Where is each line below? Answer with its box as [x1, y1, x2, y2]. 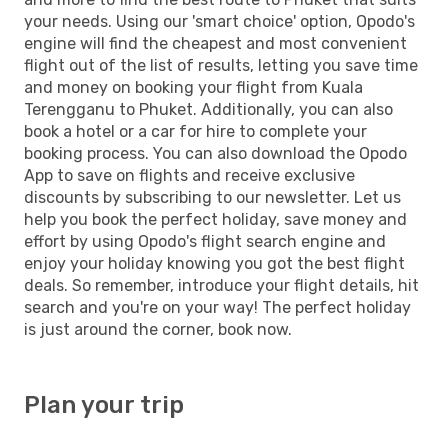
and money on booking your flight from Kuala [24, 77, 363, 97]
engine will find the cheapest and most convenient [24, 33, 407, 53]
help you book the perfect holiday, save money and [24, 209, 407, 229]
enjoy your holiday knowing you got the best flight [24, 253, 405, 273]
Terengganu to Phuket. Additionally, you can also [24, 99, 393, 119]
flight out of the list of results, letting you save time [24, 55, 418, 75]
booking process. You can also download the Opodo [24, 143, 407, 163]
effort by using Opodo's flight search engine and [24, 231, 386, 251]
